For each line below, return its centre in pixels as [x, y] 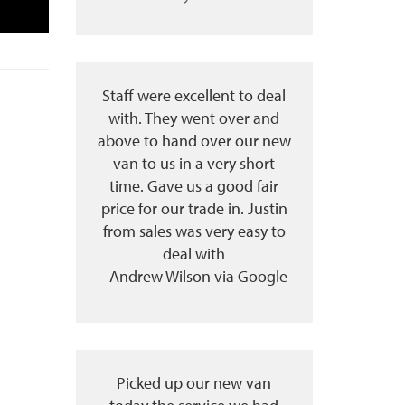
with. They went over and [194, 118]
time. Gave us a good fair [194, 186]
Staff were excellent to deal [194, 95]
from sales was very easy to [194, 231]
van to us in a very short [194, 163]
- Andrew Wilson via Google [194, 276]
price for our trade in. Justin [194, 208]
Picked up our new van [194, 383]
